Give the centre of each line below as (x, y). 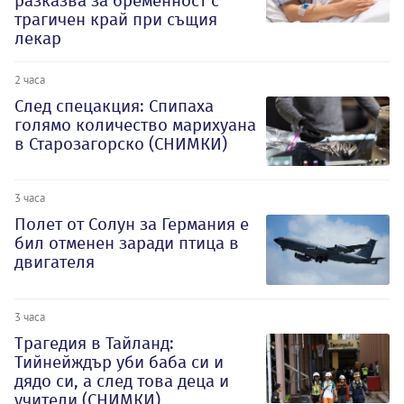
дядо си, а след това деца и (122, 381)
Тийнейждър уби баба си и (119, 363)
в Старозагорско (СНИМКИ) (121, 143)
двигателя (55, 262)
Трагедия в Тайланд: (94, 344)
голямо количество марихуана (135, 124)
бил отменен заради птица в (127, 243)
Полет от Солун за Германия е (132, 225)
